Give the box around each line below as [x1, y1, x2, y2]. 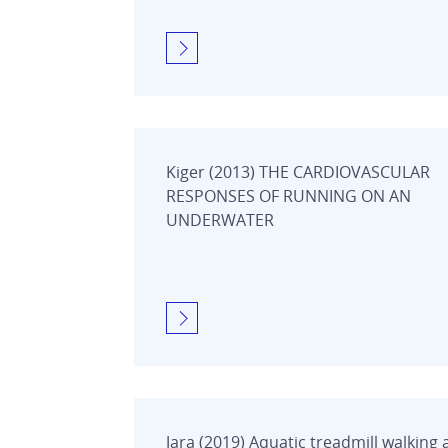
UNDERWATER [166, 208, 274, 231]
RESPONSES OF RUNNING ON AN [166, 184, 411, 207]
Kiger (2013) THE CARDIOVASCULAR [166, 160, 430, 183]
